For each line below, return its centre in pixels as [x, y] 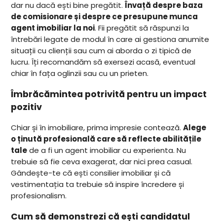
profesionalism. [39, 196]
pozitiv [27, 107]
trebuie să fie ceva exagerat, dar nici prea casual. [102, 162]
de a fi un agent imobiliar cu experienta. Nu [107, 150]
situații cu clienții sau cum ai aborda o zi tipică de [101, 51]
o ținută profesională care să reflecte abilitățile [106, 139]
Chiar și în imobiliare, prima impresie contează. [97, 128]
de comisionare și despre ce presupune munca [105, 17]
